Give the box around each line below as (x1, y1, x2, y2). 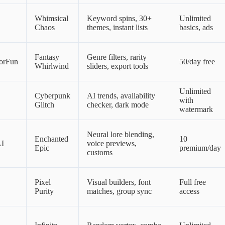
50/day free (179, 57, 215, 66)
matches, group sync (87, 187, 152, 196)
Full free (179, 178, 206, 187)
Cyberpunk (35, 91, 70, 100)
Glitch (35, 100, 54, 109)
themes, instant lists (87, 23, 148, 32)
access (179, 187, 199, 196)
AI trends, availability (87, 91, 155, 100)
